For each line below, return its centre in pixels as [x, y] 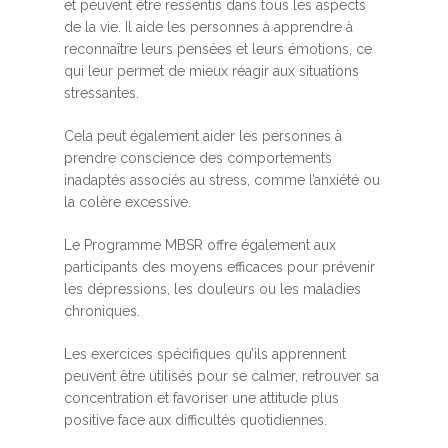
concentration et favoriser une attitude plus [201, 398]
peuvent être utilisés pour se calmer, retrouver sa [221, 376]
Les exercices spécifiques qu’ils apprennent [205, 354]
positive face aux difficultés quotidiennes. [197, 420]
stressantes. [103, 93]
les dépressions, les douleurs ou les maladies [212, 289]
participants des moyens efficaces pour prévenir [219, 267]
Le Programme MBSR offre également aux [200, 245]
